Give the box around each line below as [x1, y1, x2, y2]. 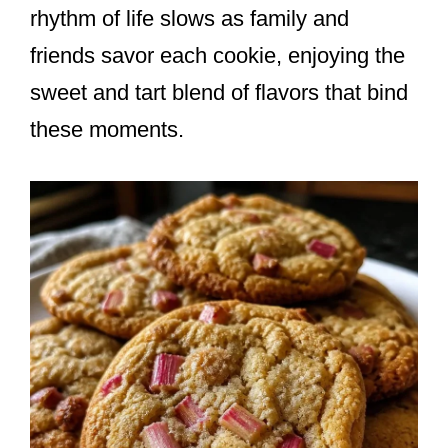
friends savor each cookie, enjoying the [30, 43, 405, 69]
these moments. [30, 117, 184, 143]
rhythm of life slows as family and [30, 6, 349, 32]
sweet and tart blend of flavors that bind [30, 80, 408, 106]
